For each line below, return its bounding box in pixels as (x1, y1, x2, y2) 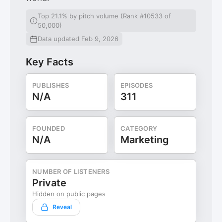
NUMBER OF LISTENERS (32, 167, 110, 175)
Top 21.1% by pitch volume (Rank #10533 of (37, 12, 171, 20)
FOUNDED (32, 124, 65, 132)
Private (32, 177, 66, 189)
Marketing (120, 134, 169, 146)
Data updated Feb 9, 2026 (38, 35, 118, 43)
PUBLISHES (32, 81, 69, 89)
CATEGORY (120, 124, 158, 132)
